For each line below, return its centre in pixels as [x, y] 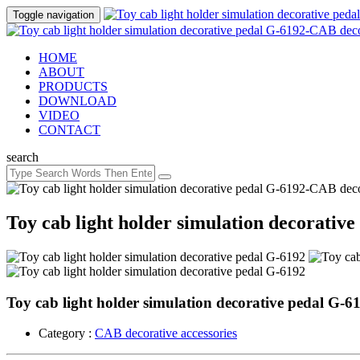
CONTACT [70, 130]
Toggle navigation [53, 15]
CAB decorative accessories [166, 333]
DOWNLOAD [78, 101]
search [22, 157]
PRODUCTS [73, 86]
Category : [67, 333]
